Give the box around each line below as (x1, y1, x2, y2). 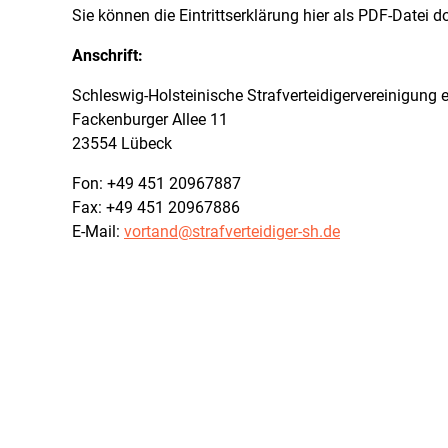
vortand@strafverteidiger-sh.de (124, 222, 340, 242)
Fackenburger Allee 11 (72, 110, 228, 130)
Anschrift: (72, 46, 143, 66)
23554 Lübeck (72, 134, 172, 154)
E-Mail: (72, 222, 124, 242)
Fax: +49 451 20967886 (72, 198, 240, 218)
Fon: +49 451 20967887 (72, 174, 241, 194)
